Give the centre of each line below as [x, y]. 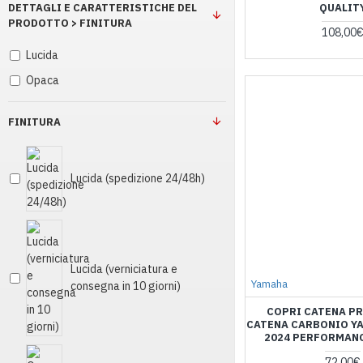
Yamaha [269, 284]
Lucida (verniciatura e [124, 269]
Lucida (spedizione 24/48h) [138, 178]
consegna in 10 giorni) [126, 286]
